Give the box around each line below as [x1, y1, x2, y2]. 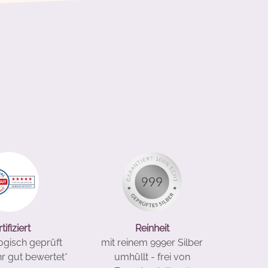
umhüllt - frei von [114, 251, 190, 263]
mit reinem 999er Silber [101, 237, 203, 249]
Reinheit [135, 223, 169, 234]
